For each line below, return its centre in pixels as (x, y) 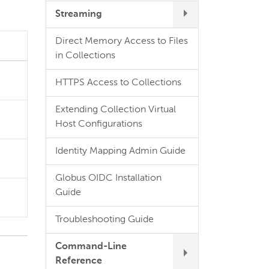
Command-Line (91, 247)
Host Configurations (99, 124)
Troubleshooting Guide (104, 220)
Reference (79, 261)
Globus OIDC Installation (108, 178)
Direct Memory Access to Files (122, 41)
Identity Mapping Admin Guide (120, 151)
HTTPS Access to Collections (118, 83)
